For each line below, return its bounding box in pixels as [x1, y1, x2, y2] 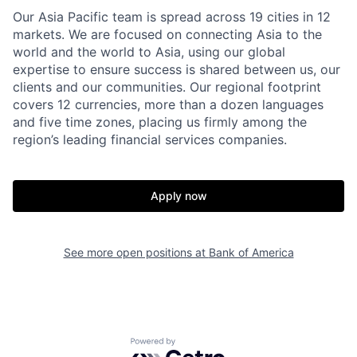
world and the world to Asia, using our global [13, 44, 285, 60]
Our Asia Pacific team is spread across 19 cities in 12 [13, 9, 331, 25]
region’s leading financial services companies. [13, 131, 287, 147]
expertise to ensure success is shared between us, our [13, 61, 340, 77]
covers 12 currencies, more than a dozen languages [13, 96, 324, 112]
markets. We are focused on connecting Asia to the [13, 26, 322, 42]
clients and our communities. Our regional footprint [13, 79, 321, 95]
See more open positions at [63, 245, 209, 259]
